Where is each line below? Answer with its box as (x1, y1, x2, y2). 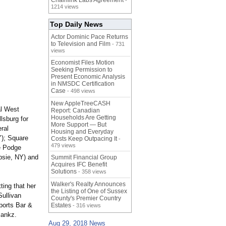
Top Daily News (50, 20, 103, 29)
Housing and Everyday (51, 128, 114, 136)
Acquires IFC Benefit (51, 161, 107, 168)
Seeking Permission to (51, 66, 112, 74)
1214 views (51, 4, 79, 10)
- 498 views (66, 88, 95, 94)
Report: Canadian (51, 107, 100, 115)
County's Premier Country (51, 195, 121, 202)
